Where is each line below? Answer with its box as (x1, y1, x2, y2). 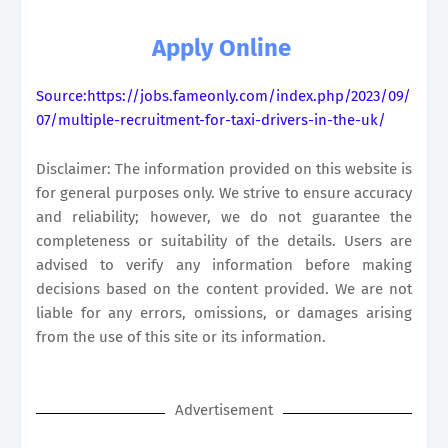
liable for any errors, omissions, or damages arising (36, 303, 412, 322)
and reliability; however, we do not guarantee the (36, 207, 412, 226)
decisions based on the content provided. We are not (36, 279, 412, 298)
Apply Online (151, 33, 291, 62)
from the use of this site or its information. (36, 327, 326, 346)
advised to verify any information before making (36, 255, 412, 274)
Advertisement (175, 400, 273, 419)
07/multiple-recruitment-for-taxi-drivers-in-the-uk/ (36, 110, 386, 129)
